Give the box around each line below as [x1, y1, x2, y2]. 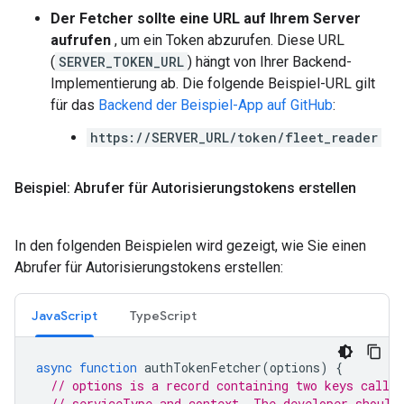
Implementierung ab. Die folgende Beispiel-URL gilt [50, 75, 375, 92]
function [79, 359, 137, 376]
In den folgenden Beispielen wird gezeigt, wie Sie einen [14, 237, 366, 254]
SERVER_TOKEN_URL [59, 53, 184, 70]
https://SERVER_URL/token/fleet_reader [90, 129, 378, 146]
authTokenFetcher [144, 359, 262, 376]
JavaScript [32, 308, 97, 324]
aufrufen [50, 32, 111, 49]
